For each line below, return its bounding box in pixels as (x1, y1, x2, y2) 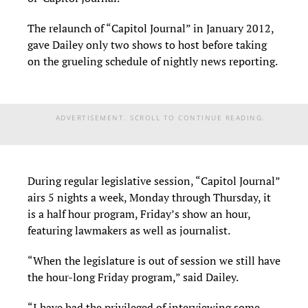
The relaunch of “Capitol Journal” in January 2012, (27, 20, 274, 36)
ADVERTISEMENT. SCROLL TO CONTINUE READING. (55, 112, 265, 122)
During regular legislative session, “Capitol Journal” (27, 173, 280, 188)
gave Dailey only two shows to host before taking (27, 36, 267, 52)
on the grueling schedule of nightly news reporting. (27, 53, 278, 69)
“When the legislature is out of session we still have (27, 252, 280, 268)
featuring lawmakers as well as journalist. (27, 222, 230, 238)
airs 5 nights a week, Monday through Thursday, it (27, 189, 271, 205)
